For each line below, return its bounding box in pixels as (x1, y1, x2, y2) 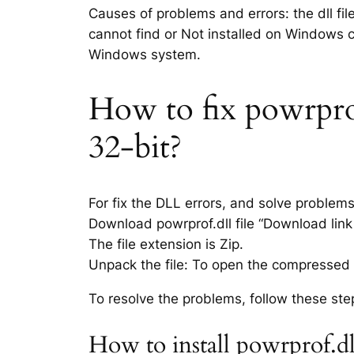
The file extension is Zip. (88, 235, 243, 252)
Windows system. (88, 46, 201, 62)
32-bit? (88, 125, 182, 169)
